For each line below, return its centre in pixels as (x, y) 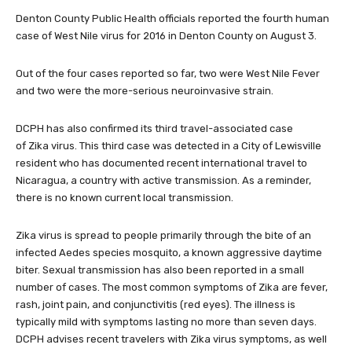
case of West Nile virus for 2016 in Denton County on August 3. (166, 36)
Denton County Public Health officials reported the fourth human (172, 19)
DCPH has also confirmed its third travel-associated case (154, 129)
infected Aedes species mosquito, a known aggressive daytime (169, 253)
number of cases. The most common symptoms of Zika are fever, (172, 288)
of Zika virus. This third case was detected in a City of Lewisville (169, 146)
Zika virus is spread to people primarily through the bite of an (163, 236)
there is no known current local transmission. (125, 198)
